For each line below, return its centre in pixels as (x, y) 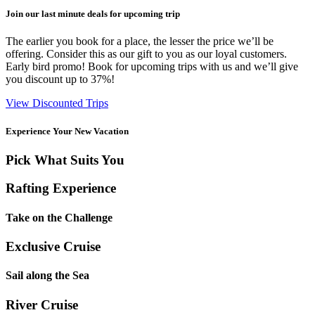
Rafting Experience (61, 188)
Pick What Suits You (65, 160)
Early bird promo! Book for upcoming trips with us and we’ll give (152, 67)
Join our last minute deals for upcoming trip (93, 14)
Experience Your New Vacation (67, 131)
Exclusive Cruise (53, 246)
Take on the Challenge (59, 217)
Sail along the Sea (47, 276)
